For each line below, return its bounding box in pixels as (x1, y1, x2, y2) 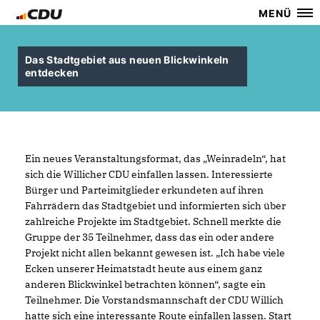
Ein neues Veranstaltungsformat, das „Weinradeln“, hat (25, 152, 286, 165)
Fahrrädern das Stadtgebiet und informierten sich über (25, 199, 286, 212)
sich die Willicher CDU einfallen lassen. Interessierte (25, 168, 273, 181)
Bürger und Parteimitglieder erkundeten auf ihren (25, 184, 264, 196)
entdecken (25, 66, 79, 79)
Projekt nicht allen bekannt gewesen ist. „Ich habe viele (25, 246, 285, 259)
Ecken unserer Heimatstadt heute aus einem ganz (25, 262, 262, 275)
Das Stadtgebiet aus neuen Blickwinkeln (25, 54, 229, 66)
